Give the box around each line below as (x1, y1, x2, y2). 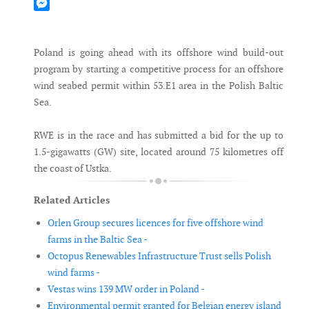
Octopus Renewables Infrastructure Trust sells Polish (48, 250, 271, 263)
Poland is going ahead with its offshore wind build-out (34, 46, 283, 59)
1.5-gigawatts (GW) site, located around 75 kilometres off (34, 146, 283, 159)
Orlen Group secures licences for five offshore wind (48, 217, 263, 230)
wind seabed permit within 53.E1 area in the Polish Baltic (34, 79, 283, 92)
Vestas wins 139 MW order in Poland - (48, 283, 205, 296)
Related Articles (34, 194, 110, 207)
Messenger (34, 12, 79, 26)
